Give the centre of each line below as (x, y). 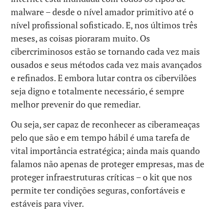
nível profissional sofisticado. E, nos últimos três (104, 25)
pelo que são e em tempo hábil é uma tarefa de (100, 137)
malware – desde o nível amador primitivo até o (102, 12)
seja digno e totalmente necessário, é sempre (98, 91)
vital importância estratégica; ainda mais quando (106, 150)
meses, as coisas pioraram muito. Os (81, 38)
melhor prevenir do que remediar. (76, 104)
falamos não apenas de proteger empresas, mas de (108, 164)
